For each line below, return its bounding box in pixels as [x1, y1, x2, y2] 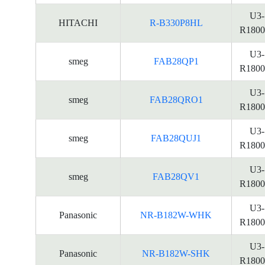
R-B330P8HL [149, 18, 203, 28]
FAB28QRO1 [149, 95, 203, 105]
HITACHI [59, 18, 98, 28]
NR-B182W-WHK [140, 210, 212, 220]
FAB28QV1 [153, 172, 199, 182]
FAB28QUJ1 [151, 133, 201, 143]
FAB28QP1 [153, 56, 199, 66]
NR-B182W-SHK [142, 248, 210, 258]
